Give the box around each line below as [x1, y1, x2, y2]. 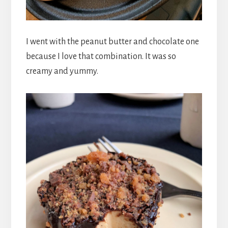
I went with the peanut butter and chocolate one [25, 37, 199, 46]
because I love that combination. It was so [25, 51, 176, 61]
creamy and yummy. [25, 66, 98, 76]
